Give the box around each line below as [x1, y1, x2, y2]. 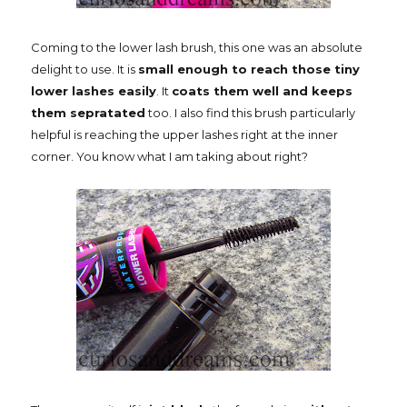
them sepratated [31, 105, 145, 121]
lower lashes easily [31, 84, 156, 99]
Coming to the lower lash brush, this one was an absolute [31, 40, 362, 55]
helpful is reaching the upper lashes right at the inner [31, 127, 338, 143]
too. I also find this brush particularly [145, 105, 355, 121]
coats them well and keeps [172, 84, 352, 99]
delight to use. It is [31, 62, 138, 77]
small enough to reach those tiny [138, 62, 360, 77]
